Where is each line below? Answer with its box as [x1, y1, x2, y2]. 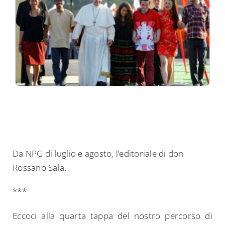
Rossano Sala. [13, 162, 67, 174]
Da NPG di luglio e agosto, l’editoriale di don [13, 148, 184, 160]
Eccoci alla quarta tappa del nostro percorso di [13, 210, 212, 222]
